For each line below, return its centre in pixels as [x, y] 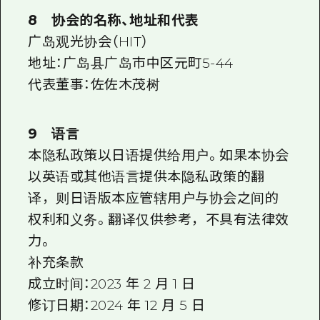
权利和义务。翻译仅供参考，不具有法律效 [159, 219]
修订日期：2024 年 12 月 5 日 [117, 305]
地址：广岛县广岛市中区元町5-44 [131, 64]
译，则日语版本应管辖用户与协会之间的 [154, 198]
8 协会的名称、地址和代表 [114, 21]
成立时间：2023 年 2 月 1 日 [112, 284]
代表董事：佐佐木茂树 [94, 85]
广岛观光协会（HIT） [88, 42]
